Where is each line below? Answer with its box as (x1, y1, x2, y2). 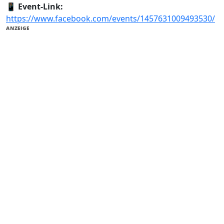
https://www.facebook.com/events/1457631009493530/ (6, 13, 215, 24)
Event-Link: (18, 1, 63, 12)
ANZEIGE (6, 24, 29, 32)
